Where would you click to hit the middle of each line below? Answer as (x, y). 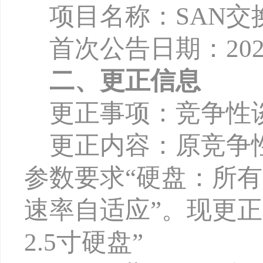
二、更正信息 (125, 81)
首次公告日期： (138, 48)
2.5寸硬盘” (84, 242)
